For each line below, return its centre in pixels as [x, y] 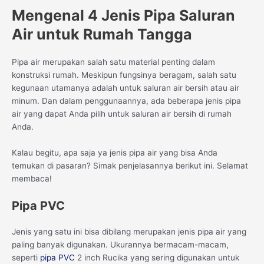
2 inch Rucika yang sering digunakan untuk [157, 257]
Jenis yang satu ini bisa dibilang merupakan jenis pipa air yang [129, 231]
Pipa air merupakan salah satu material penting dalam [113, 62]
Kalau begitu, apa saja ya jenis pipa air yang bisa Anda [115, 152]
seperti [26, 257]
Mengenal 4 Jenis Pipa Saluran [123, 15]
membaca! [32, 178]
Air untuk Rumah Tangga [102, 34]
